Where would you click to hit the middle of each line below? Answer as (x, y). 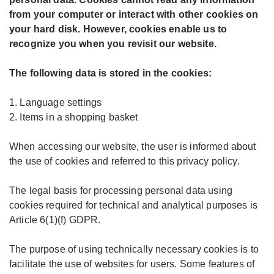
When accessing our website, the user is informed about (133, 146)
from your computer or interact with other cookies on (134, 14)
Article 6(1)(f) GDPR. (55, 220)
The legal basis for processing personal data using (121, 191)
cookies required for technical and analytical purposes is (134, 205)
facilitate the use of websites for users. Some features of (132, 264)
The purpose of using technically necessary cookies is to (134, 249)
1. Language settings (56, 102)
